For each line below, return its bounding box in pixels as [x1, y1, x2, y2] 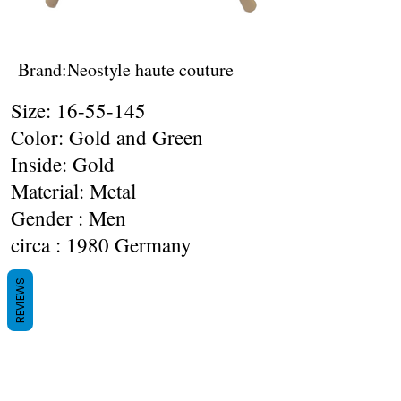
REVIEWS [13, 277, 28, 323]
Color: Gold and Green [11, 124, 203, 150]
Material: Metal [11, 177, 136, 204]
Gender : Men [11, 204, 126, 231]
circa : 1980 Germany [11, 231, 192, 258]
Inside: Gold [11, 150, 115, 177]
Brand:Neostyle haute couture [18, 57, 234, 81]
